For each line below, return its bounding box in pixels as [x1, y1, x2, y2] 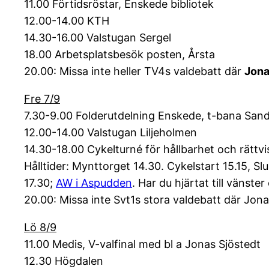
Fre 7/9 [24, 92, 60, 106]
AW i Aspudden [56, 177, 132, 190]
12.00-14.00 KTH [24, 14, 109, 28]
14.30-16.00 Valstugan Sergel [24, 31, 171, 44]
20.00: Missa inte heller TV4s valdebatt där [24, 65, 244, 78]
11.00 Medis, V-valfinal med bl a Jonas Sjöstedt [24, 238, 261, 251]
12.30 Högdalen [24, 255, 103, 268]
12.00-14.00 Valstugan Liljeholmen [24, 126, 197, 139]
